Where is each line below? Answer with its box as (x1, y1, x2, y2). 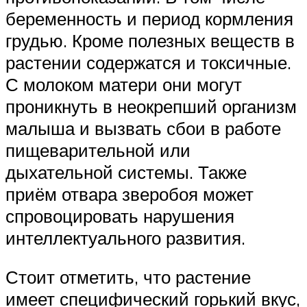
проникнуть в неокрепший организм (5, 95, 297, 117)
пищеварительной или (5, 138, 191, 161)
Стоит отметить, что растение (5, 266, 251, 288)
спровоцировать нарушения (5, 204, 234, 227)
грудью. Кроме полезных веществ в (5, 29, 295, 51)
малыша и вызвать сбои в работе (5, 116, 281, 139)
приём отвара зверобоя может (5, 182, 254, 205)
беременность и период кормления (5, 7, 293, 29)
